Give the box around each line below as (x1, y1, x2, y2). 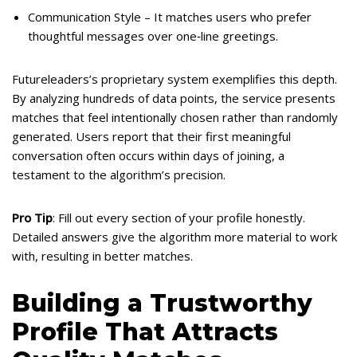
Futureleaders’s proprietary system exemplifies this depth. (12, 71, 337, 87)
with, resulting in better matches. (12, 248, 193, 264)
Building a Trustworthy (12, 288, 312, 318)
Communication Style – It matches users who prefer (28, 9, 312, 25)
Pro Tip (12, 210, 53, 226)
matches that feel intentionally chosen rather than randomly (12, 109, 338, 125)
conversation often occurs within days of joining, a (12, 147, 284, 163)
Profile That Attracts (12, 317, 278, 347)
